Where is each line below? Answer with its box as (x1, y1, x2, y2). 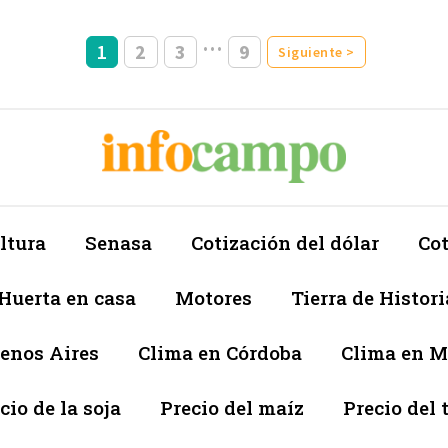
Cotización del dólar (191, 229, 379, 255)
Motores (175, 284, 252, 310)
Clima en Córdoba (138, 339, 302, 365)
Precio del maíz (160, 394, 304, 420)
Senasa (85, 229, 152, 255)
